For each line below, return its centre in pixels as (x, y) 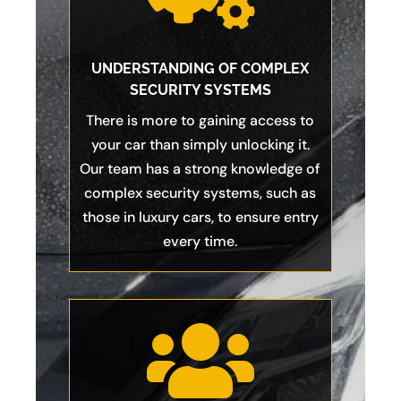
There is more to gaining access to (200, 121)
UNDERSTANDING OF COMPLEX (200, 69)
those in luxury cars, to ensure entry (200, 218)
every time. (200, 242)
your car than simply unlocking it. (200, 145)
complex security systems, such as (200, 193)
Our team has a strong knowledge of (200, 169)
